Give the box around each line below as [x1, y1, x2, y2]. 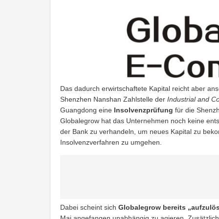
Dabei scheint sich [60, 203, 118, 211]
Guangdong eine [60, 106, 114, 114]
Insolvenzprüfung [114, 106, 173, 114]
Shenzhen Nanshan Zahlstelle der [60, 95, 167, 103]
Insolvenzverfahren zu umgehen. [60, 138, 162, 146]
